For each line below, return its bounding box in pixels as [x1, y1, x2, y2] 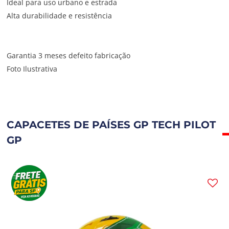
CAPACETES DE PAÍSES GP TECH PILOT [7, 119, 216, 131]
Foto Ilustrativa [7, 64, 58, 74]
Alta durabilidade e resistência [7, 11, 112, 21]
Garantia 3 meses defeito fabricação [7, 51, 131, 61]
